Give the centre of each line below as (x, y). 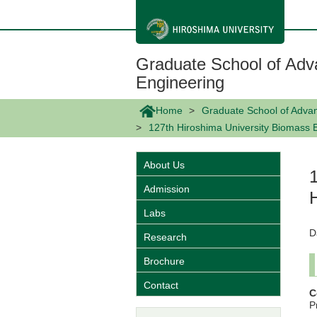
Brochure (164, 261)
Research (165, 237)
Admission (167, 189)
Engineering (180, 82)
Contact (161, 286)
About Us (164, 165)
